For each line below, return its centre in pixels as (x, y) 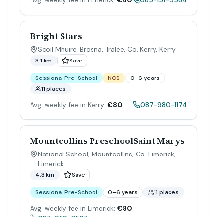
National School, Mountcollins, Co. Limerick (106, 154)
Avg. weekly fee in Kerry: (68, 105)
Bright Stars (56, 36)
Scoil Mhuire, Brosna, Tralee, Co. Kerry (97, 49)
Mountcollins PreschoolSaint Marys (107, 141)
